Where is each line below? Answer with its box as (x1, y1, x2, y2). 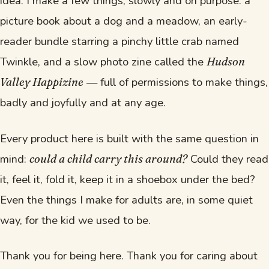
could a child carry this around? (29, 151, 187, 166)
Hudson (207, 55, 245, 69)
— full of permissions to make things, (83, 74, 268, 90)
